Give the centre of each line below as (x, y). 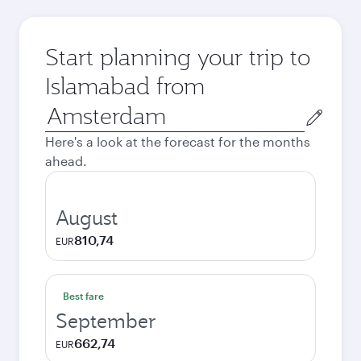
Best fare (83, 296)
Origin (63, 109)
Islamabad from (125, 86)
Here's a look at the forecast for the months (178, 141)
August (87, 218)
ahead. (66, 161)
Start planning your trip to (178, 57)
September (106, 321)
